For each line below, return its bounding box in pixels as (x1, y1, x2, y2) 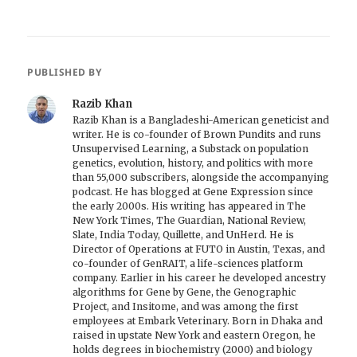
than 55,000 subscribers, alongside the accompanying (73, 171, 330, 184)
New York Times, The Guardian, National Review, (73, 214, 307, 227)
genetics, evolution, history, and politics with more (73, 157, 314, 170)
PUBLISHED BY (27, 65, 102, 80)
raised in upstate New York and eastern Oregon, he (73, 329, 316, 342)
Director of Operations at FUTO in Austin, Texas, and (73, 243, 326, 256)
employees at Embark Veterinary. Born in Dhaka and (73, 315, 324, 328)
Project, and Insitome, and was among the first (73, 300, 299, 313)
